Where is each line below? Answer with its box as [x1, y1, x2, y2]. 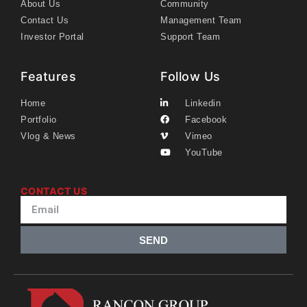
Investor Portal [21, 32, 84, 42]
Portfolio [21, 114, 57, 125]
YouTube [185, 147, 223, 158]
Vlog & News [21, 131, 76, 142]
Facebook [185, 114, 228, 125]
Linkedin [185, 98, 221, 109]
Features [21, 69, 76, 84]
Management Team [160, 15, 242, 26]
